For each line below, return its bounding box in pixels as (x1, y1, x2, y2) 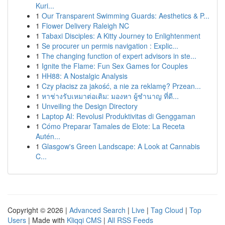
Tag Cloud (151, 205, 183, 215)
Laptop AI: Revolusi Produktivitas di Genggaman (42, 111, 195, 121)
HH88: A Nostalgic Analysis (42, 71, 128, 81)
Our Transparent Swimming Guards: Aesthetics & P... (42, 11, 209, 21)
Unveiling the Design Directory (42, 101, 138, 111)
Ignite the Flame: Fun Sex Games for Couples (42, 61, 188, 71)
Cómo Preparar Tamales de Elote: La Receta (42, 121, 185, 131)
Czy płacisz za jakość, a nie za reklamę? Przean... (42, 81, 201, 91)
